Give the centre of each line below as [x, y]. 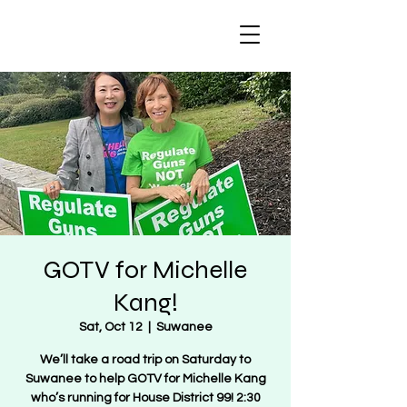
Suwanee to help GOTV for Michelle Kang [145, 379]
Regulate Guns [79, 24]
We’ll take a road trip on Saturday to [145, 360]
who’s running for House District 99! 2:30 [145, 398]
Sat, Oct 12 [110, 327]
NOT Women [69, 45]
